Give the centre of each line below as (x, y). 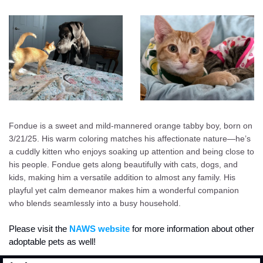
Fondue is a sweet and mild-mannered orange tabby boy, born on (131, 126)
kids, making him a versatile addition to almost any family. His (122, 178)
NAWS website (98, 229)
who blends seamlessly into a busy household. (95, 203)
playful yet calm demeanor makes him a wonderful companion (124, 190)
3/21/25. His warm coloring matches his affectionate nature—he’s (130, 139)
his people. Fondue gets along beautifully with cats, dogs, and (123, 165)
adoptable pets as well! (52, 242)
